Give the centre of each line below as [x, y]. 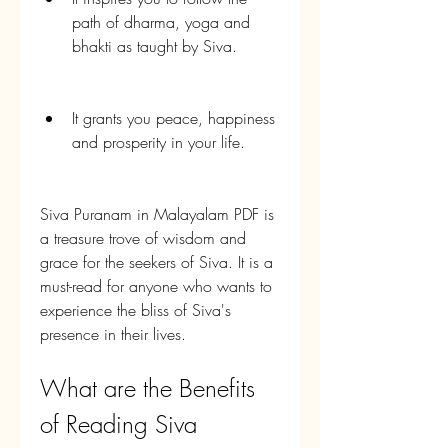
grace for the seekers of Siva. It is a [156, 262]
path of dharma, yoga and [161, 22]
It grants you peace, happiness [173, 118]
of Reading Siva [118, 424]
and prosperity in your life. [158, 142]
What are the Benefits [147, 388]
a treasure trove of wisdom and [143, 238]
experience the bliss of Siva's [135, 310]
